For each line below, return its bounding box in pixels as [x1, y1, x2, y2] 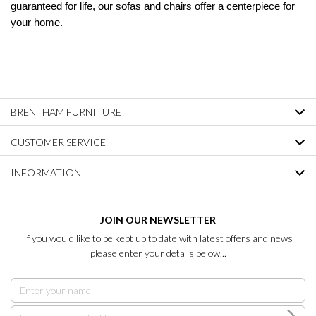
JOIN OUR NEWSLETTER [100, 214, 216, 226]
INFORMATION [11, 166, 81, 179]
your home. [11, 17, 63, 29]
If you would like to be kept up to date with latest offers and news [23, 232, 293, 245]
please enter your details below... [90, 247, 226, 260]
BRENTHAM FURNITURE [11, 106, 121, 119]
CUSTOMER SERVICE [11, 136, 106, 149]
